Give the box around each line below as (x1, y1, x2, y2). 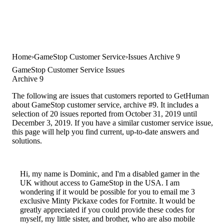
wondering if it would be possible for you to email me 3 (20, 187, 195, 196)
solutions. (12, 136, 42, 145)
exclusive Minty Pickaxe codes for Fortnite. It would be (20, 196, 195, 205)
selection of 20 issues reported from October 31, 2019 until (12, 109, 197, 118)
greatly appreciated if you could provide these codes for (20, 205, 194, 214)
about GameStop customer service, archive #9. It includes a (12, 100, 198, 109)
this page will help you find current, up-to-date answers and (12, 127, 199, 136)
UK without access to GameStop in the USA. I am (20, 178, 179, 187)
